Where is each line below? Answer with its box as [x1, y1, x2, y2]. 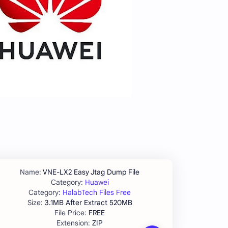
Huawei [84, 178, 109, 187]
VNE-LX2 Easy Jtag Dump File [43, 167, 139, 177]
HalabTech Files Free [63, 188, 131, 197]
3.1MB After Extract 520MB [44, 198, 132, 208]
